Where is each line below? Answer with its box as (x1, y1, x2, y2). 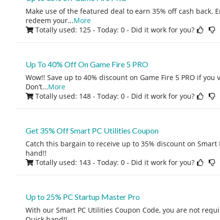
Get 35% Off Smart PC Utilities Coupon (25, 126, 159, 135)
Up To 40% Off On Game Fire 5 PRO (25, 59, 148, 69)
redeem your (25, 16, 68, 25)
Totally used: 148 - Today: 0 (35, 91, 125, 101)
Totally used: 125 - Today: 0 (35, 25, 125, 34)
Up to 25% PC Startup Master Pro (25, 192, 140, 201)
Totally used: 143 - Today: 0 (35, 158, 125, 167)
